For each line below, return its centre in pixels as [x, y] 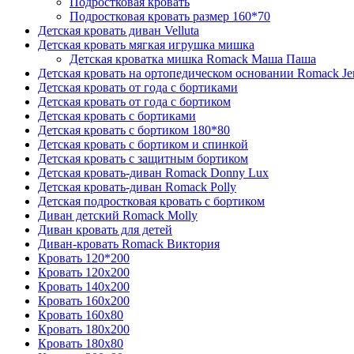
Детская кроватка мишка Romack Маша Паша [193, 58]
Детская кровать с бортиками [117, 115]
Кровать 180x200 [84, 329]
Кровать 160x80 [81, 314]
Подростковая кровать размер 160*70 [170, 16]
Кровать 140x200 [84, 286]
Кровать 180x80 [81, 343]
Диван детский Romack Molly [118, 215]
